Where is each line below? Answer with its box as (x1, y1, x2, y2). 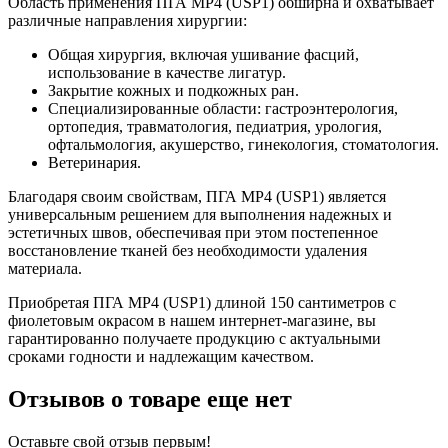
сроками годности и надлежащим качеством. (8, 347, 314, 365)
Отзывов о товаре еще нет (8, 385, 292, 412)
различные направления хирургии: (8, 11, 247, 29)
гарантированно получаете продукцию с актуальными (8, 329, 381, 347)
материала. (8, 259, 82, 277)
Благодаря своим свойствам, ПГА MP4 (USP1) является (8, 187, 386, 205)
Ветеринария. (48, 153, 141, 171)
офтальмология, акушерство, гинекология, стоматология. (48, 135, 439, 153)
